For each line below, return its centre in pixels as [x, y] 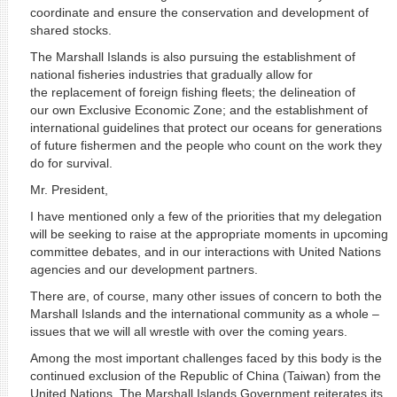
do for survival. [71, 163]
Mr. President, [69, 190]
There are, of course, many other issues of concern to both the [206, 296]
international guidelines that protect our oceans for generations [206, 128]
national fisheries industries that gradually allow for [171, 74]
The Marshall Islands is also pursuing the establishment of [192, 57]
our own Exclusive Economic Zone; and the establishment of [198, 110]
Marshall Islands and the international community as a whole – [204, 314]
